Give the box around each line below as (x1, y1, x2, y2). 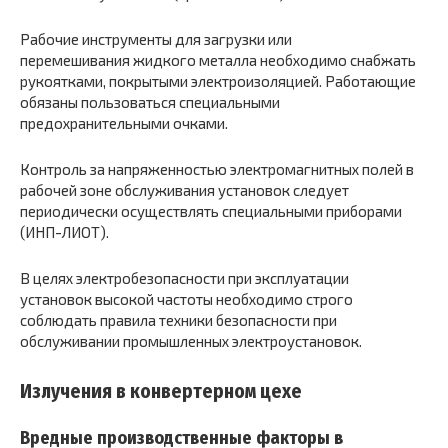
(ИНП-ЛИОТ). (20, 223, 109, 242)
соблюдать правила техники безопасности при (20, 311, 337, 330)
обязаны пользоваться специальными (20, 93, 280, 112)
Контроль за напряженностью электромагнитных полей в (20, 160, 414, 179)
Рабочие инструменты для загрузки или (20, 30, 292, 49)
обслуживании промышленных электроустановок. (20, 332, 362, 351)
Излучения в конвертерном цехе (20, 380, 302, 404)
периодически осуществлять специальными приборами (20, 202, 402, 221)
